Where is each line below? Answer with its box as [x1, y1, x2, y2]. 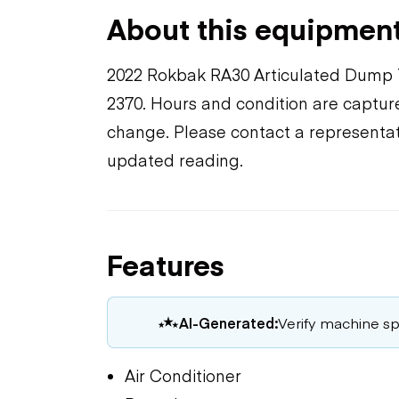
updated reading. [107, 148, 243, 171]
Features [107, 243, 224, 284]
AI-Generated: [179, 312, 278, 332]
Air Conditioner [125, 363, 241, 387]
